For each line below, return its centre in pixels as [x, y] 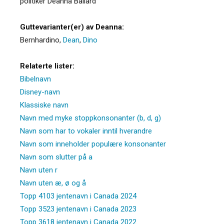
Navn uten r [39, 170]
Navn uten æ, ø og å [53, 183]
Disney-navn [40, 92]
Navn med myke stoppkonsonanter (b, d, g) [90, 118]
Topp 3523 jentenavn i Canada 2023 [78, 209]
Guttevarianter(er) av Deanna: [72, 27]
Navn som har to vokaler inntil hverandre [86, 131]
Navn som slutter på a [56, 157]
